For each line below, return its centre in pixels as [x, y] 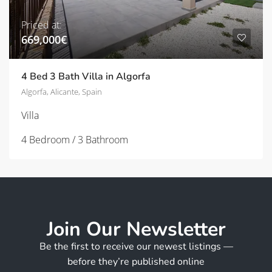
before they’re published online [136, 261]
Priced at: [42, 25]
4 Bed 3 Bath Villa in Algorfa [86, 76]
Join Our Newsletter [136, 229]
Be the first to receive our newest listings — [136, 246]
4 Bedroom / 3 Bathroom [75, 139]
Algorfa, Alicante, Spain [62, 91]
